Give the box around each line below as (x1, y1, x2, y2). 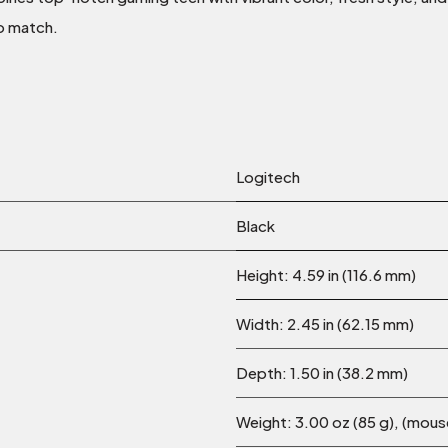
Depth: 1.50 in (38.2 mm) (236, 363, 408, 383)
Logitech (236, 167, 300, 187)
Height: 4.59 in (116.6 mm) (236, 265, 416, 285)
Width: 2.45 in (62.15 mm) (236, 314, 414, 334)
